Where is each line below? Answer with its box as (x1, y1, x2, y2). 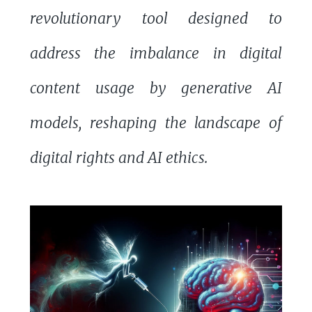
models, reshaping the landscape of (29, 113, 283, 132)
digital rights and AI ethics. (29, 148, 208, 167)
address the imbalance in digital (29, 43, 283, 63)
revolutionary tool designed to (29, 8, 283, 28)
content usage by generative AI (29, 78, 283, 97)
